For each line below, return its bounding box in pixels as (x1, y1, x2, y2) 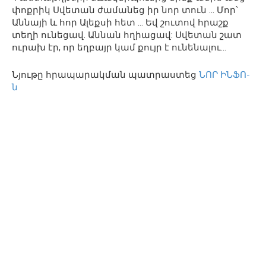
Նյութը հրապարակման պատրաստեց (12, 69, 199, 80)
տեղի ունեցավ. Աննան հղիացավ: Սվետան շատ (12, 29, 242, 40)
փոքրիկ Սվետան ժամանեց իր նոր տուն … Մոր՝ (12, 4, 238, 15)
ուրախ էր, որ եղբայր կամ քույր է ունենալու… (12, 42, 226, 53)
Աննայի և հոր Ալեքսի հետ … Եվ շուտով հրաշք (12, 17, 229, 28)
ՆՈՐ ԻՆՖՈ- (199, 69, 250, 80)
